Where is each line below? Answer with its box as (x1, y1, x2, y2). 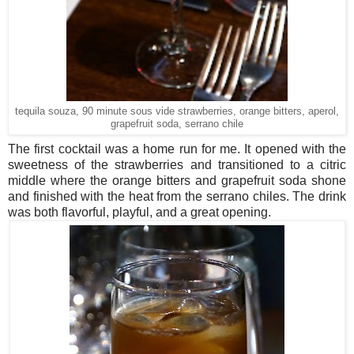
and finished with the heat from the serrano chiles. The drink (8, 189, 346, 203)
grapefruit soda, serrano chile (111, 118, 243, 130)
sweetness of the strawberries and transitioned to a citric (8, 157, 346, 171)
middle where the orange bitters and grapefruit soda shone (8, 173, 346, 187)
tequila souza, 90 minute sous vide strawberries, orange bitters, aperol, (15, 105, 339, 117)
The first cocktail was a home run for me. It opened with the (8, 141, 346, 156)
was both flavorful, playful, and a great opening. (8, 205, 271, 219)
